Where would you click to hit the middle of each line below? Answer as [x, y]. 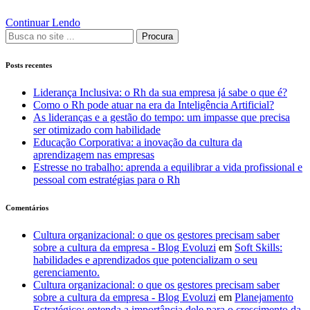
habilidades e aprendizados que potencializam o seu [145, 260]
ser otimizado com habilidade [97, 130]
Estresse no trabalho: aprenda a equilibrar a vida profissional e [168, 167]
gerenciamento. [66, 273]
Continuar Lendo [43, 23]
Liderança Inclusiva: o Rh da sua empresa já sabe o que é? [160, 93]
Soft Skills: [258, 248]
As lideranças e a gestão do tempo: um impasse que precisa [162, 118]
